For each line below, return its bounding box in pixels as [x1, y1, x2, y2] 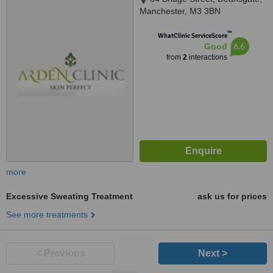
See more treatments [6, 210, 88, 219]
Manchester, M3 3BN [140, 6, 221, 16]
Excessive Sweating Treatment [6, 191, 133, 201]
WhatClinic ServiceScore [157, 32, 227, 40]
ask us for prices [197, 191, 267, 201]
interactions [186, 53, 227, 62]
